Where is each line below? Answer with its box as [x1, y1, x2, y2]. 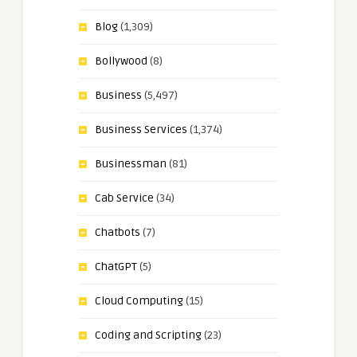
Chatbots [95, 225, 140, 239]
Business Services [95, 122, 187, 136]
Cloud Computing [95, 293, 183, 308]
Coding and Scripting [95, 328, 202, 342]
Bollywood [95, 53, 147, 68]
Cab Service [95, 190, 154, 205]
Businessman [95, 156, 167, 171]
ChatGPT [95, 259, 137, 273]
